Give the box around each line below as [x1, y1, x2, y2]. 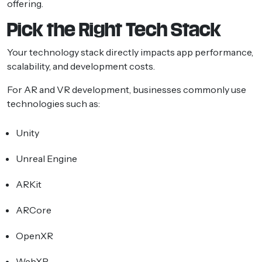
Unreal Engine [16, 152, 77, 164]
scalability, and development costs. [7, 60, 155, 72]
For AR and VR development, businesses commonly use [7, 83, 246, 95]
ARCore [16, 204, 51, 216]
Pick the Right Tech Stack [7, 20, 221, 39]
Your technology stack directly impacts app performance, [7, 46, 253, 58]
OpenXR [16, 229, 53, 242]
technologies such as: [7, 97, 100, 109]
